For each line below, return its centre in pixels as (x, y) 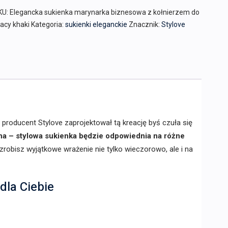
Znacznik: (145, 24)
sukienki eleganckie (96, 24)
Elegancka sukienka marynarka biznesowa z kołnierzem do (104, 12)
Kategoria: (48, 24)
